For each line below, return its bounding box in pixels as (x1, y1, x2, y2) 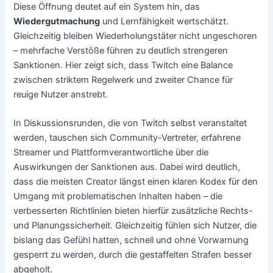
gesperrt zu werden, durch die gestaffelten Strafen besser (13, 249, 252, 261)
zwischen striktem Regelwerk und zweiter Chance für (13, 74, 233, 86)
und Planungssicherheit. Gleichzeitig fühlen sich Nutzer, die (13, 220, 257, 232)
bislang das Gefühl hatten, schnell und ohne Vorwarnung (13, 235, 249, 246)
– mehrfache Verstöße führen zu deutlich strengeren (13, 45, 229, 57)
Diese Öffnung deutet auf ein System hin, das (13, 1, 200, 13)
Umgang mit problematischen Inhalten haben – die (13, 191, 223, 202)
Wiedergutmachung (13, 16, 101, 27)
